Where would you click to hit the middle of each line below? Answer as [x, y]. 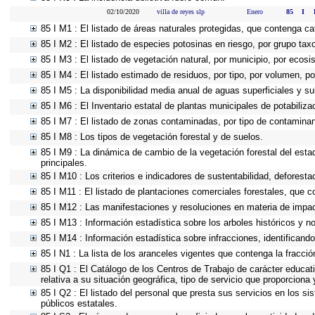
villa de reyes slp [181, 12]
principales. [64, 163]
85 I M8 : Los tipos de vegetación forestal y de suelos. [152, 137]
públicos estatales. [79, 303]
